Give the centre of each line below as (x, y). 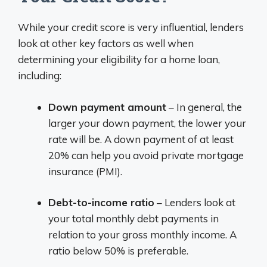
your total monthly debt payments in (133, 218)
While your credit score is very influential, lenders (131, 27)
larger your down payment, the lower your (147, 123)
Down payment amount (107, 107)
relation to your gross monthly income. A (142, 235)
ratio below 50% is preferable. (118, 251)
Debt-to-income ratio (101, 202)
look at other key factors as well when (106, 43)
